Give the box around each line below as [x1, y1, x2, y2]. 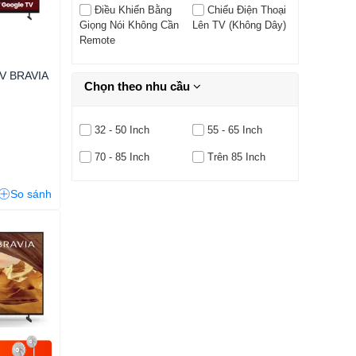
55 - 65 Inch [207, 124, 262, 137]
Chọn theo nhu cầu [84, 79, 193, 94]
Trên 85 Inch [207, 151, 265, 164]
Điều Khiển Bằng [94, 4, 172, 17]
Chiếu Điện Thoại [207, 4, 286, 17]
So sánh [10, 188, 52, 200]
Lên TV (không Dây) [192, 19, 286, 32]
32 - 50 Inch [94, 124, 149, 137]
